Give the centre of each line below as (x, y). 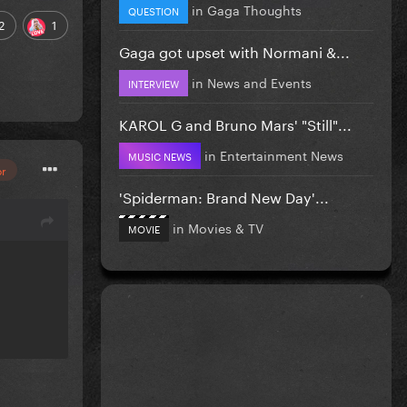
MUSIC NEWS (160, 155)
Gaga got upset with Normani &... (234, 50)
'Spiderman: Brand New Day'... (224, 195)
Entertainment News (282, 154)
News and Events (259, 81)
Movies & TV (226, 227)
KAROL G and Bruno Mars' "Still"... (235, 123)
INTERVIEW (154, 82)
